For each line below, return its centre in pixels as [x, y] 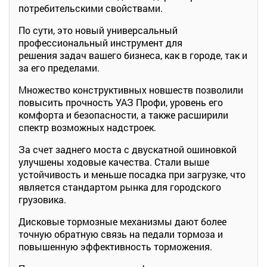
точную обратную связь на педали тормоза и [121, 234]
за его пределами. [59, 67]
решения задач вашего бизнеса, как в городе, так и [133, 55]
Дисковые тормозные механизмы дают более [122, 221]
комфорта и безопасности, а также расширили [123, 114]
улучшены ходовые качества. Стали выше [114, 162]
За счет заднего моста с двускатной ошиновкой [128, 149]
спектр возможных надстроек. [87, 127]
